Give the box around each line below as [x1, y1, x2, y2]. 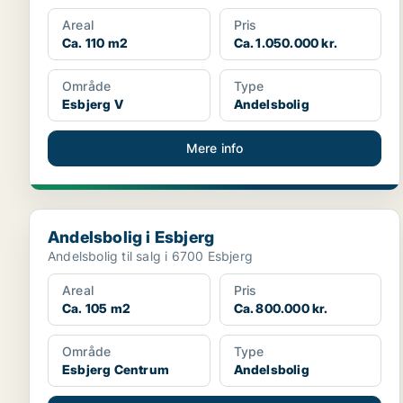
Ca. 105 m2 [62, 300, 130, 317]
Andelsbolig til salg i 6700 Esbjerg [48, 248, 253, 264]
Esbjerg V [62, 96, 123, 112]
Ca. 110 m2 [62, 35, 128, 51]
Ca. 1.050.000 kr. [233, 35, 338, 51]
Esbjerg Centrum [62, 362, 169, 378]
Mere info [185, 140, 244, 157]
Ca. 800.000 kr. [233, 300, 328, 317]
